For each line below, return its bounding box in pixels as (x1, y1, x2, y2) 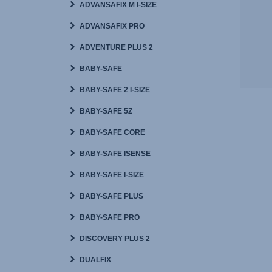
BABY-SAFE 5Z (79, 107, 132, 115)
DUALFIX (79, 256, 111, 264)
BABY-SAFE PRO (79, 213, 140, 222)
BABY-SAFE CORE (79, 128, 145, 137)
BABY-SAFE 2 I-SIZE (79, 86, 150, 94)
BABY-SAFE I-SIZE (79, 171, 144, 179)
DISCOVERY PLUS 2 (79, 234, 150, 243)
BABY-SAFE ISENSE (79, 149, 151, 158)
